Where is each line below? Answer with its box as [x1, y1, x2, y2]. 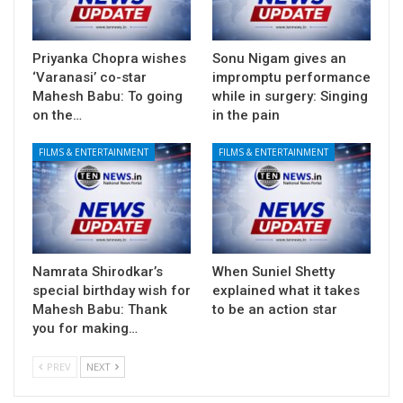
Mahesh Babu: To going [32, 87, 183, 104]
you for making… [32, 319, 138, 336]
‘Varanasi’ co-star [32, 68, 147, 85]
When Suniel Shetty [212, 263, 335, 280]
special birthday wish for [32, 282, 191, 299]
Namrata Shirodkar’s [32, 263, 163, 280]
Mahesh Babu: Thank [32, 300, 167, 318]
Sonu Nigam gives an [212, 49, 346, 67]
